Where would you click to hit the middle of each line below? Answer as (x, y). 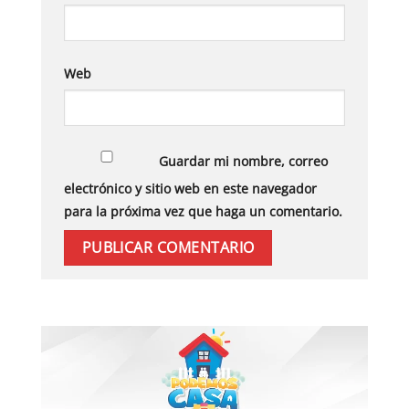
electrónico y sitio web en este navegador (190, 188)
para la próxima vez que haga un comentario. (203, 211)
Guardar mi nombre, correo (244, 162)
